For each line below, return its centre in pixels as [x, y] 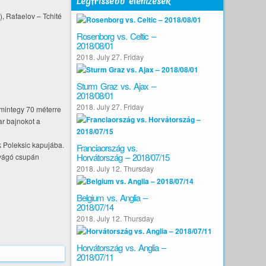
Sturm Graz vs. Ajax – [116, 86]
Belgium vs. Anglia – [112, 197]
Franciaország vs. [107, 148]
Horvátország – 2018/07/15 [123, 157]
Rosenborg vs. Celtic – [116, 36]
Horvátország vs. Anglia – [121, 247]
